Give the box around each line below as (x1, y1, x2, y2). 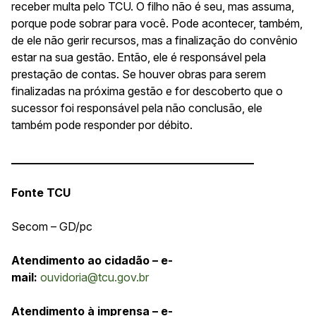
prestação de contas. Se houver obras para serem (11, 66, 266, 81)
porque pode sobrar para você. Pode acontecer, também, (11, 16, 303, 30)
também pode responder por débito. (11, 117, 193, 132)
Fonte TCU (11, 185, 71, 200)
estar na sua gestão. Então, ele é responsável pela (11, 49, 266, 64)
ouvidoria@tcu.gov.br (40, 269, 149, 284)
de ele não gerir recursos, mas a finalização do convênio (11, 32, 298, 47)
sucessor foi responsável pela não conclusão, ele (11, 100, 262, 115)
